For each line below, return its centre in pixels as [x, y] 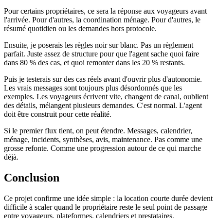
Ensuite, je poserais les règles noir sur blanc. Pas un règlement [99, 45]
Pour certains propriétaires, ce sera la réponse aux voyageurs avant [105, 11]
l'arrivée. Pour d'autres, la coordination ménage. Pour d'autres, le [102, 19]
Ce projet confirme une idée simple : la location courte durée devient [108, 198]
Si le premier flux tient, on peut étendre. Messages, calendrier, [98, 130]
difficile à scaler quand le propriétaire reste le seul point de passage [106, 207]
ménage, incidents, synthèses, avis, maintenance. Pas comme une [103, 139]
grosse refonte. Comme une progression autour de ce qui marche [102, 148]
